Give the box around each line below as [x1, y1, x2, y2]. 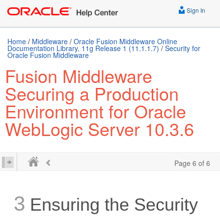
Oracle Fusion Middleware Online [74, 36, 177, 46]
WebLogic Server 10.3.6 [5, 116, 194, 141]
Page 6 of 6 [174, 158, 210, 168]
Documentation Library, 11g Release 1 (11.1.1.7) [7, 43, 159, 53]
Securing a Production [5, 81, 179, 106]
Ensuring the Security [25, 194, 198, 215]
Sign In [185, 6, 205, 14]
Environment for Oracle [5, 98, 186, 123]
